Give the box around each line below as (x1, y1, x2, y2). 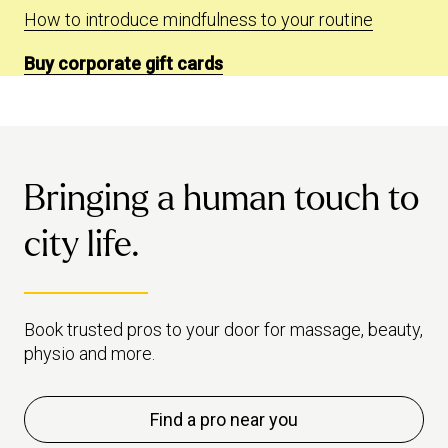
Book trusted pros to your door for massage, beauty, (24, 319, 423, 340)
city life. (24, 225, 140, 264)
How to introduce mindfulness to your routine (24, 9, 373, 30)
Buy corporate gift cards (24, 53, 223, 74)
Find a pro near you (150, 409, 298, 430)
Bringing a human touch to (24, 179, 419, 218)
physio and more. (24, 343, 155, 364)
